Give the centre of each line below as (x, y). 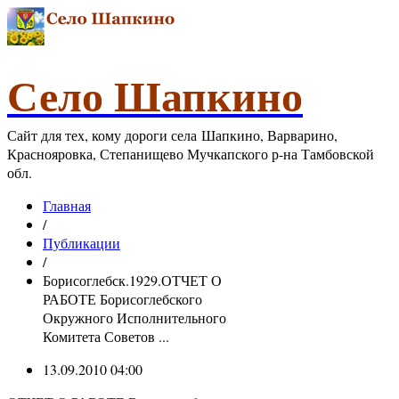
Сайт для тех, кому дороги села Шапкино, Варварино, (172, 135)
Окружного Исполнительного (134, 318)
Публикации (81, 243)
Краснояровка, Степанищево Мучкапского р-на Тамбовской (191, 154)
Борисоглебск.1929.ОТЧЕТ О (132, 280)
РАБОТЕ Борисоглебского (122, 299)
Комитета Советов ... (106, 336)
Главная (67, 205)
